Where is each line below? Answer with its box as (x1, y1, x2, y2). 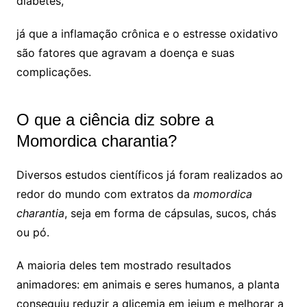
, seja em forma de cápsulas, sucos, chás (64, 206, 276, 220)
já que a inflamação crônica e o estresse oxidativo (16, 26, 278, 40)
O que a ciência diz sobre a (16, 110, 214, 129)
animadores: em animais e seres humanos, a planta (16, 277, 280, 291)
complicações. (16, 64, 91, 79)
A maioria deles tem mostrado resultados (16, 258, 231, 272)
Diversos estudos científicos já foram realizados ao (16, 167, 283, 182)
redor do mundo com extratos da (16, 186, 193, 201)
